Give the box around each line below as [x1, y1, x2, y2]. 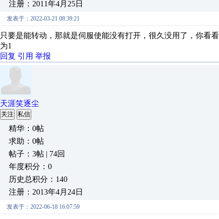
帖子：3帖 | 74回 [9, 150, 65, 158]
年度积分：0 [9, 162, 52, 171]
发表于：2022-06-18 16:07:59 [7, 203, 80, 210]
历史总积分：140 [9, 175, 67, 183]
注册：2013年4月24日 [9, 188, 83, 196]
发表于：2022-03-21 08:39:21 [7, 15, 80, 22]
